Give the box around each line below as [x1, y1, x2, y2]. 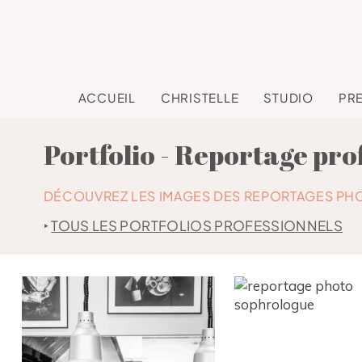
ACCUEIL [78, 89, 136, 105]
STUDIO [263, 89, 314, 105]
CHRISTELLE [160, 89, 239, 105]
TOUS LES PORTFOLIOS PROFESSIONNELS [51, 216, 343, 234]
